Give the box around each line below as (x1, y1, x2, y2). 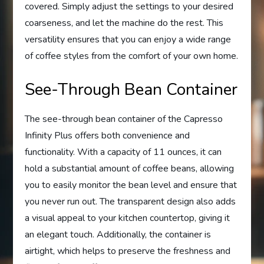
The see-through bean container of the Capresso (25, 113, 223, 126)
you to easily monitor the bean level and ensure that (25, 179, 237, 192)
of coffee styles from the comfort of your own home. (25, 49, 239, 63)
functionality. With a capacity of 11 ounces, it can (25, 146, 222, 159)
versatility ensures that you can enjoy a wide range (25, 33, 232, 47)
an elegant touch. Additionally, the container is (25, 228, 212, 242)
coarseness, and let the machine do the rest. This (25, 16, 224, 30)
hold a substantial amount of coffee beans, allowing (25, 162, 235, 176)
